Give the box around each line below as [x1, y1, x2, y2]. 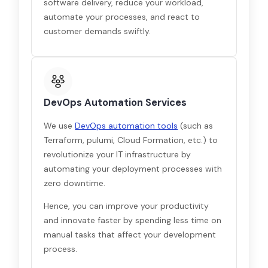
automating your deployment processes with [44, 163, 223, 174]
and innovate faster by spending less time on [44, 215, 222, 226]
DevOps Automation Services [44, 96, 187, 109]
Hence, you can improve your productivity [44, 200, 209, 211]
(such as [178, 120, 214, 131]
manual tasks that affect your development [44, 229, 217, 240]
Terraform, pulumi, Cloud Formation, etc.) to [44, 135, 218, 145]
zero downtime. [44, 178, 106, 188]
